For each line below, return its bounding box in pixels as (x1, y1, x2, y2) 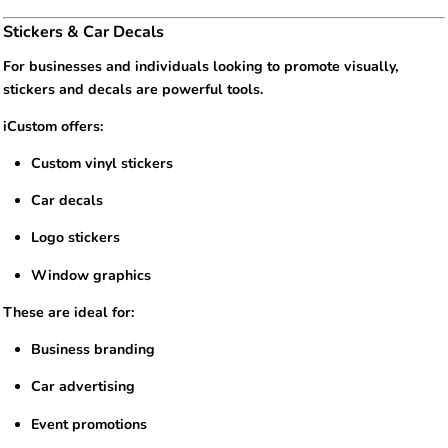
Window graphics (31, 265, 152, 285)
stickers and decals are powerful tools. (3, 79, 264, 99)
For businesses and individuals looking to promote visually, (3, 56, 399, 76)
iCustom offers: (3, 116, 104, 136)
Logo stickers (31, 228, 121, 248)
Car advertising (31, 377, 136, 397)
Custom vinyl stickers (31, 154, 174, 173)
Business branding (31, 340, 156, 360)
